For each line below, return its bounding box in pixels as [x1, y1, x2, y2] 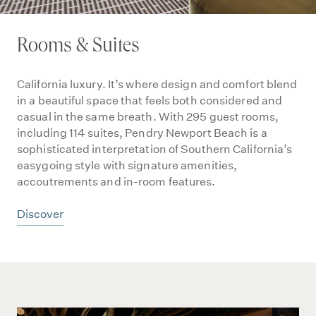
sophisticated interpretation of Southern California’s [17, 142, 293, 156]
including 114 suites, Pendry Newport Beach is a [17, 126, 267, 140]
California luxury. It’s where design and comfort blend [17, 78, 298, 91]
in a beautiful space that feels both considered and [17, 94, 283, 107]
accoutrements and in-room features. [17, 175, 216, 188]
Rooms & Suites [17, 38, 140, 58]
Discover [17, 207, 63, 221]
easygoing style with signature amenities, [17, 159, 238, 172]
